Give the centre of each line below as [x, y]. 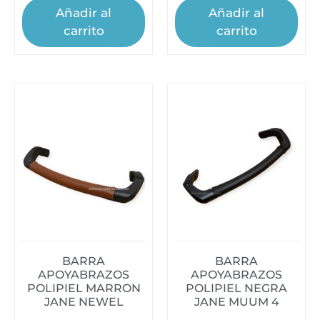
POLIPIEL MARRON [84, 288]
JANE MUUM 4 [236, 301]
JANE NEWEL [84, 301]
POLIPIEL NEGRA [236, 288]
